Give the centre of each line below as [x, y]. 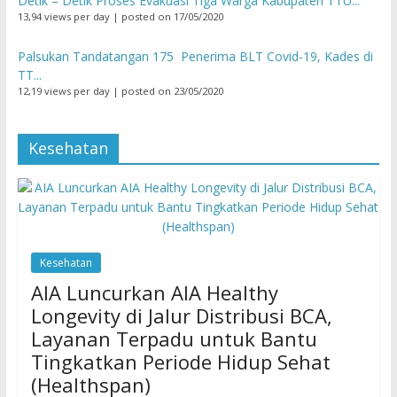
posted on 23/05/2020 [172, 91]
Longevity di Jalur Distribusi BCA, [181, 316]
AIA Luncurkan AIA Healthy [154, 293]
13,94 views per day [63, 17]
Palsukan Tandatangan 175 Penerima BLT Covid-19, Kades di [195, 57]
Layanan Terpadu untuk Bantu [174, 339]
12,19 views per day [63, 91]
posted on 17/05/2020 [172, 17]
